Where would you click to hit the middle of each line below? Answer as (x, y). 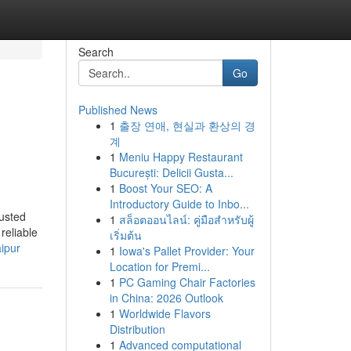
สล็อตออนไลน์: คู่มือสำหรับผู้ (186, 219)
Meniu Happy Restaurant (181, 157)
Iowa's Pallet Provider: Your (186, 251)
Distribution (137, 329)
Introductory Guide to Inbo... (179, 204)
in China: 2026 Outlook (166, 298)
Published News (118, 110)
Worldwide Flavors (165, 313)
